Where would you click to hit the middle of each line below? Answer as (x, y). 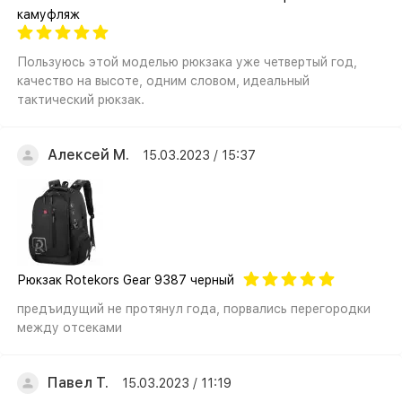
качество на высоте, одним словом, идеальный (163, 81)
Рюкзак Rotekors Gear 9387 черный (126, 280)
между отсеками (70, 328)
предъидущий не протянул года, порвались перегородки (194, 309)
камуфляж (48, 14)
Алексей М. (88, 155)
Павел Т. (78, 383)
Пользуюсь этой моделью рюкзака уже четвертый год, (187, 62)
